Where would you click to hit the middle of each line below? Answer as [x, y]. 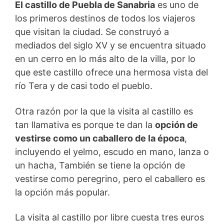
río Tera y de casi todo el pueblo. [84, 86]
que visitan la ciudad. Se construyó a [92, 32]
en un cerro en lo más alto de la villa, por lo [105, 59]
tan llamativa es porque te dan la [85, 124]
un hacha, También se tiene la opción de [100, 165]
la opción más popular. [62, 192]
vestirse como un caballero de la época [100, 138]
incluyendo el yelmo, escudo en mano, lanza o [112, 151]
